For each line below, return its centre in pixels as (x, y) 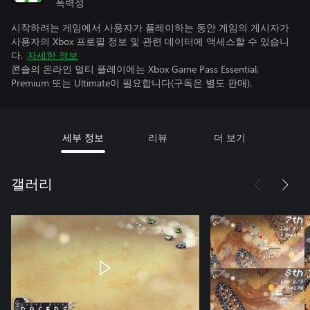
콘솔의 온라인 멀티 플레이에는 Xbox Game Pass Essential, (135, 69)
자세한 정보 (53, 55)
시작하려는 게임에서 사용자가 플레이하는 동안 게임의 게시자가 (150, 27)
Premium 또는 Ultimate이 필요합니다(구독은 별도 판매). (131, 83)
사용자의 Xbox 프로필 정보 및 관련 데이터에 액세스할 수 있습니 (150, 41)
